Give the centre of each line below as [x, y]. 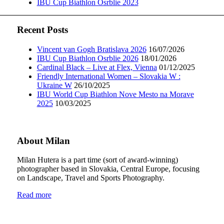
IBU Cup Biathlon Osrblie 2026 [87, 58]
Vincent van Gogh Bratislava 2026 [91, 49]
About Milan [43, 140]
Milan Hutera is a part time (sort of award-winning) [97, 160]
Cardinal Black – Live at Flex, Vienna [97, 67]
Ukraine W [54, 85]
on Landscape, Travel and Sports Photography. [90, 178]
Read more [34, 195]
